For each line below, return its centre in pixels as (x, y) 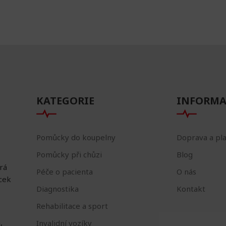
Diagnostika (57, 189)
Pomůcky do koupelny (76, 137)
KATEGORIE (65, 101)
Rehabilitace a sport (72, 206)
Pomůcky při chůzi (69, 155)
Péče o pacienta (64, 172)
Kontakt (191, 189)
